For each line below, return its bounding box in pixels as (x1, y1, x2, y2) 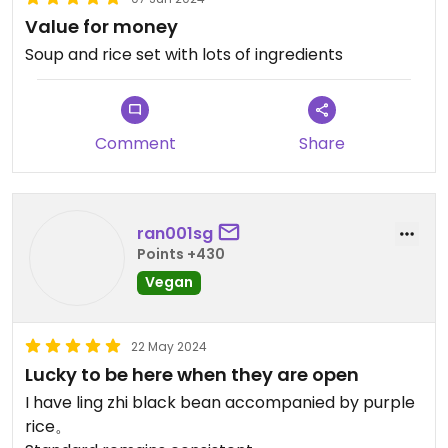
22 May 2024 (131, 338, 207, 355)
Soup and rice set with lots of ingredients (25, 43, 343, 66)
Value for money (25, 14, 178, 39)
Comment (94, 132, 176, 155)
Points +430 (137, 243, 225, 264)
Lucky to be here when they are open (25, 362, 359, 387)
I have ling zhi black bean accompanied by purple (25, 391, 415, 414)
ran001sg (137, 221, 213, 245)
